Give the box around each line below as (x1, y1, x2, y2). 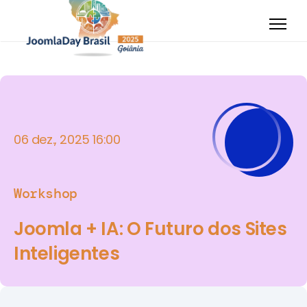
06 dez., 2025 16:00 (14, 131, 121, 148)
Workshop (14, 184, 77, 202)
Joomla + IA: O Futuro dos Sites (14, 217, 287, 241)
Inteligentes (14, 241, 120, 266)
